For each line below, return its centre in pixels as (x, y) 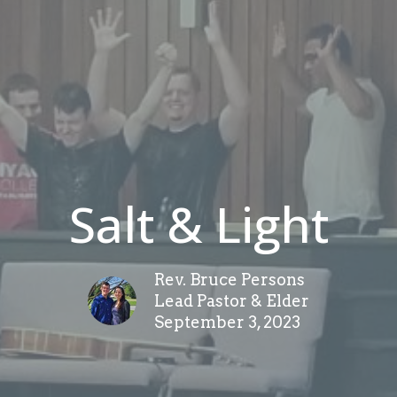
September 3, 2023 (227, 323)
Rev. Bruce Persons (230, 280)
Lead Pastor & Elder (232, 301)
